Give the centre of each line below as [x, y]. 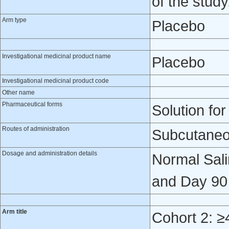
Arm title [15, 212]
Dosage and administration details [50, 153]
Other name [18, 93]
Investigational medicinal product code [55, 81]
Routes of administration [36, 129]
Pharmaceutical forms [32, 104]
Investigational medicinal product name [56, 56]
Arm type [14, 20]
